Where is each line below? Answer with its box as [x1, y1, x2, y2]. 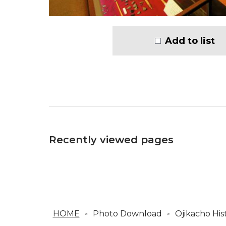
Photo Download [92, 208, 162, 218]
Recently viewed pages [49, 133, 174, 146]
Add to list [165, 35, 215, 46]
